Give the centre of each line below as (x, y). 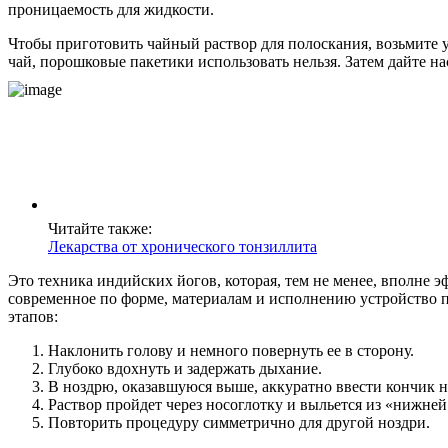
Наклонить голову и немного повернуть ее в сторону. (231, 350)
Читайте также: (100, 228)
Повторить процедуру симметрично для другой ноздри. (239, 422)
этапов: (33, 316)
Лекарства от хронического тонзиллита (182, 246)
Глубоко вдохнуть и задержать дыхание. (185, 368)
